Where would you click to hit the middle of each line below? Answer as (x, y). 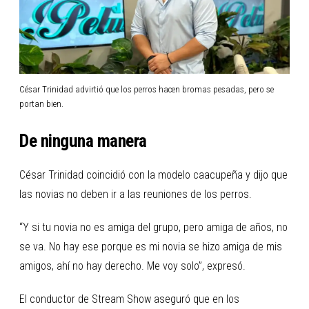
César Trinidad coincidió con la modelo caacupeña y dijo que (153, 175)
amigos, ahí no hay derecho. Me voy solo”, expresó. (132, 266)
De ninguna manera (83, 140)
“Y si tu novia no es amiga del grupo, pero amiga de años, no (153, 227)
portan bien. (41, 103)
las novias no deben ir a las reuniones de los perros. (136, 194)
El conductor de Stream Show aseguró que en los (129, 299)
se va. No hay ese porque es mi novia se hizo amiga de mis (151, 246)
